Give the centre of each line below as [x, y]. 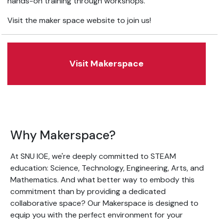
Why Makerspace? [63, 135]
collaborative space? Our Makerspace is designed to [104, 203]
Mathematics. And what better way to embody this [102, 180]
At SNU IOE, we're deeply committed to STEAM [93, 156]
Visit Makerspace [107, 64]
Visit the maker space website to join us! [79, 20]
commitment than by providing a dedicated [88, 191]
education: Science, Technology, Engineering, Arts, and [107, 168]
